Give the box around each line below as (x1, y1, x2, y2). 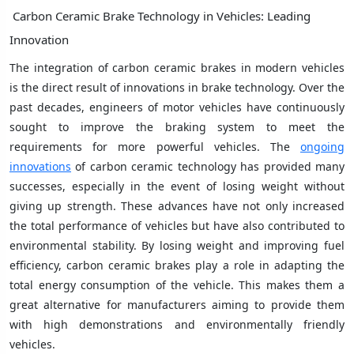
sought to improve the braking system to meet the (9, 119, 345, 134)
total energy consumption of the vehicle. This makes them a (9, 277, 345, 292)
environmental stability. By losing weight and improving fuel (9, 237, 345, 253)
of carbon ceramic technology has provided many (71, 158, 345, 174)
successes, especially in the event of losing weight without (9, 178, 345, 194)
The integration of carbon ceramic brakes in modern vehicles (9, 59, 345, 75)
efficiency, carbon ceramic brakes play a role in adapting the (9, 257, 345, 273)
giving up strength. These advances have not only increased (9, 198, 345, 213)
